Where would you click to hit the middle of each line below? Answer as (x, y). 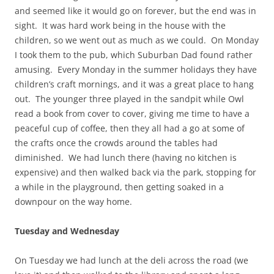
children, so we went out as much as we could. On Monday (137, 40)
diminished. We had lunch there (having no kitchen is (126, 158)
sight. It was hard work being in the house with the (120, 26)
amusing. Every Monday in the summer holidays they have (136, 70)
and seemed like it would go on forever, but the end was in (135, 11)
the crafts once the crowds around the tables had (116, 143)
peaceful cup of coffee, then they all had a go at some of (130, 128)
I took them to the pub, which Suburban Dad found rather (134, 55)
